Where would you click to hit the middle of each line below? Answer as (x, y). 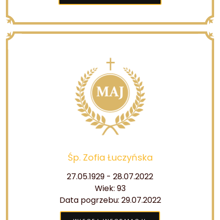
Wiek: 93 (110, 188)
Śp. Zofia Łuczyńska (110, 157)
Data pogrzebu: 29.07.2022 (110, 200)
